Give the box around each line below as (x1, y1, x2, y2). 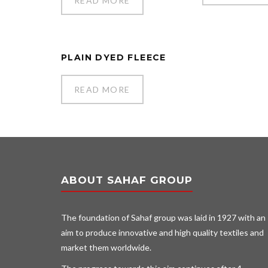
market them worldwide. (61, 242, 151, 253)
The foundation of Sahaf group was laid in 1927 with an (61, 212, 266, 223)
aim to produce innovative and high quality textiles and (61, 227, 264, 238)
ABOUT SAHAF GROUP (61, 174, 193, 187)
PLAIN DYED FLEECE (61, 51, 166, 63)
